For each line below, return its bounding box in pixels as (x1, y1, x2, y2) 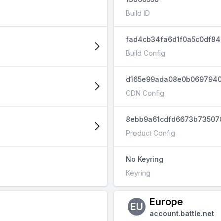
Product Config (126, 129, 175, 137)
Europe (149, 196, 183, 208)
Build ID (126, 9, 150, 17)
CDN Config (126, 89, 164, 97)
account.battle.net (149, 209, 214, 218)
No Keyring (126, 155, 163, 163)
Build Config (126, 49, 165, 57)
